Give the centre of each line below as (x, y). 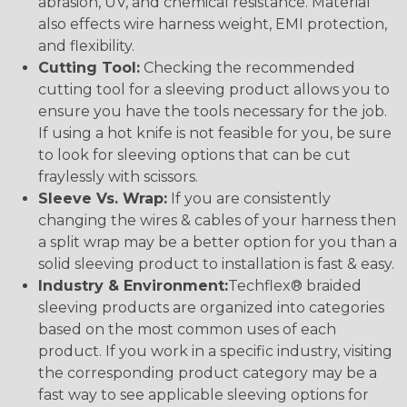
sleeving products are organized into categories (211, 308)
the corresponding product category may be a (208, 373)
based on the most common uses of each (187, 330)
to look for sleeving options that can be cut (194, 155)
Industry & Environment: (133, 286)
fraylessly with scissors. (118, 177)
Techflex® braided (295, 286)
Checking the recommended (248, 68)
